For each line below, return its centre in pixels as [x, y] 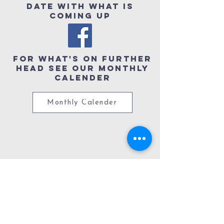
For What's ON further [82, 59]
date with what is [80, 6]
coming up [80, 16]
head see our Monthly [82, 68]
